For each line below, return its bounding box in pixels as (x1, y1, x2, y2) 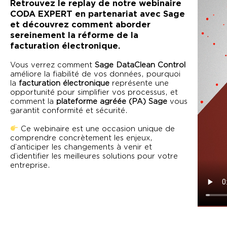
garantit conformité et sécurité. (10, 106, 128, 115)
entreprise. (10, 161, 50, 170)
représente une (109, 79, 169, 88)
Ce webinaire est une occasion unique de (18, 124, 175, 133)
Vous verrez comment (10, 60, 95, 69)
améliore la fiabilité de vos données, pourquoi (10, 69, 180, 79)
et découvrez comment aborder (10, 19, 150, 30)
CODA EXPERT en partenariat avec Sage (10, 9, 185, 19)
